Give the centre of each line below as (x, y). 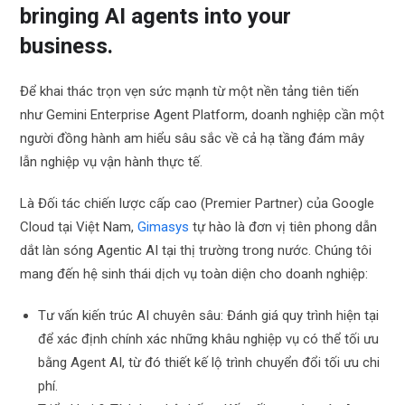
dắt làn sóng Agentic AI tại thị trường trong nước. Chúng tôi (196, 250)
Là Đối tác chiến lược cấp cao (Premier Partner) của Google (198, 203)
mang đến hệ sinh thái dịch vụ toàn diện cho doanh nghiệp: (194, 273)
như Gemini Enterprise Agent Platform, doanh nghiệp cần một (202, 114)
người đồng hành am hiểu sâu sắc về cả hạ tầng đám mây (193, 138)
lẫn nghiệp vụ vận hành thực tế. (112, 161)
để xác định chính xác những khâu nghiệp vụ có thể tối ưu (209, 339)
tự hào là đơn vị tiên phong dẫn (283, 226)
